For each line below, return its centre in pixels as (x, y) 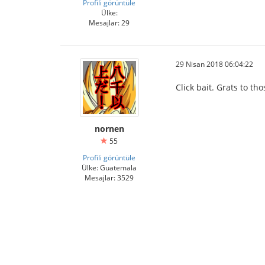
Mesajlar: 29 (109, 22)
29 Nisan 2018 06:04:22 (214, 64)
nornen (109, 129)
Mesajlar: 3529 (109, 177)
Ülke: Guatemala (109, 167)
